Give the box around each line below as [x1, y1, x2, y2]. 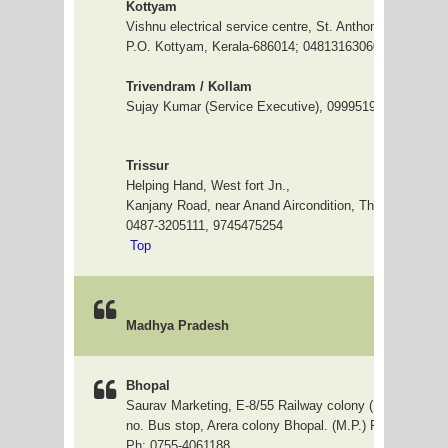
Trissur [126, 158, 169, 173]
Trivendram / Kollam [126, 79, 252, 94]
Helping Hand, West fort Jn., [126, 178, 290, 193]
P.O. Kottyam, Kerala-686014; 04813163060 [126, 39, 380, 54]
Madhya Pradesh [126, 318, 229, 333]
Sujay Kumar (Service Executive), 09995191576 [126, 99, 404, 114]
